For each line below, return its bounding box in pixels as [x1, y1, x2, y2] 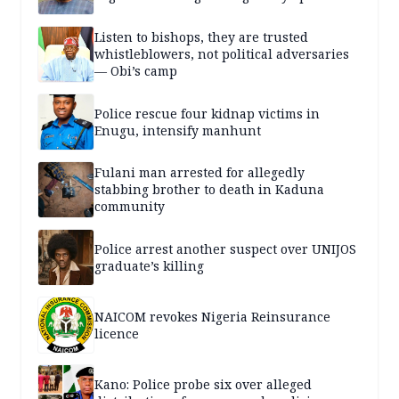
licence [94, 324, 139, 342]
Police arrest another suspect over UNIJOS [94, 240, 356, 257]
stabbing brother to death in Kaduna [94, 181, 324, 198]
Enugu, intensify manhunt [94, 121, 261, 139]
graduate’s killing [94, 256, 204, 274]
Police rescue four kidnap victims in [94, 104, 320, 122]
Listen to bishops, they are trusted [94, 28, 308, 45]
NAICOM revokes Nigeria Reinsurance [94, 307, 330, 325]
